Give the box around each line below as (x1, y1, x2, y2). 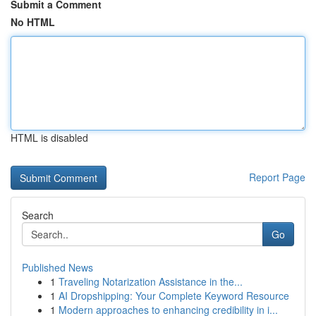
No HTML (11, 15, 55, 29)
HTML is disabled (11, 130, 88, 145)
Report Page (249, 170, 305, 184)
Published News (22, 260, 93, 274)
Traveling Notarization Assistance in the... (59, 274, 243, 288)
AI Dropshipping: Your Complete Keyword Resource (59, 288, 289, 303)
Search (22, 208, 54, 222)
